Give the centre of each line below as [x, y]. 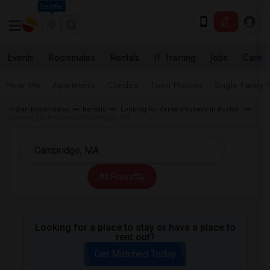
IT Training [175, 58]
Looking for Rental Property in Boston [180, 109]
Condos [123, 85]
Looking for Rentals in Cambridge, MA [70, 117]
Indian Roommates [39, 109]
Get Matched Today [135, 254]
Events [20, 58]
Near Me [23, 85]
